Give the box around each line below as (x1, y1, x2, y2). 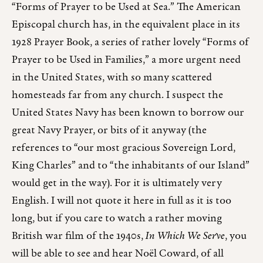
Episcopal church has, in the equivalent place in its (12, 16, 240, 33)
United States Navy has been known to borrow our (12, 104, 244, 121)
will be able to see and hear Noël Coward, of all (12, 245, 224, 262)
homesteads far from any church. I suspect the (12, 87, 223, 103)
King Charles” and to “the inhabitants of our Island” (12, 157, 249, 174)
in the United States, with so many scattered (12, 69, 212, 86)
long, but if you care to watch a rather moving (12, 210, 222, 227)
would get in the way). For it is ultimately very (12, 175, 222, 191)
